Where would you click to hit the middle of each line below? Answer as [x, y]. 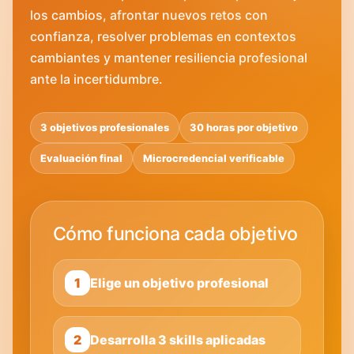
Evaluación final [81, 158]
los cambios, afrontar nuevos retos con [149, 15]
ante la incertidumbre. [96, 79]
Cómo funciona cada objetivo [175, 234]
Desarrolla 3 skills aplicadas [178, 340]
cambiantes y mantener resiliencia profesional [169, 58]
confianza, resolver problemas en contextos [163, 36]
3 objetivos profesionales [105, 128]
